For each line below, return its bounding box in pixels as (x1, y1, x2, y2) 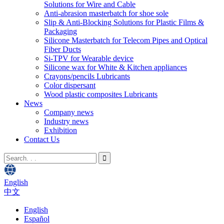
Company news (44, 108, 93, 116)
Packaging (44, 27, 77, 35)
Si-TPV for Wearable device (44, 54, 133, 62)
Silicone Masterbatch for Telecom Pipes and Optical (44, 36, 207, 44)
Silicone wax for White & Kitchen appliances (44, 63, 187, 71)
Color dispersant (44, 81, 95, 89)
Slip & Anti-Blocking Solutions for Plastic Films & (44, 18, 204, 26)
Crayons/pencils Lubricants (44, 72, 130, 80)
